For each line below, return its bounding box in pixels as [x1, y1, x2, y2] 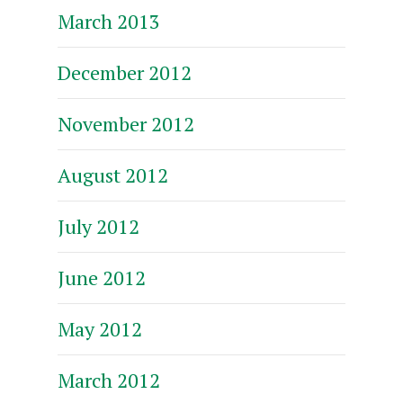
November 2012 [58, 110, 194, 137]
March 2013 [58, 7, 160, 34]
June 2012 [58, 264, 146, 291]
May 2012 [58, 315, 142, 342]
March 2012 [58, 366, 160, 393]
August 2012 [58, 161, 168, 188]
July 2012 [58, 212, 139, 239]
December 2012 [58, 58, 192, 85]
